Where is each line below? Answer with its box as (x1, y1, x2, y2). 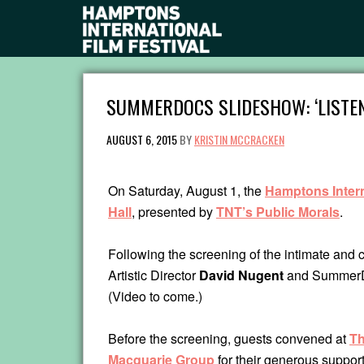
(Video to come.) (108, 287, 202, 306)
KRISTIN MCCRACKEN (194, 131, 284, 149)
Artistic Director (108, 266, 199, 285)
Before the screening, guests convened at (108, 329, 349, 349)
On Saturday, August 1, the (108, 181, 265, 201)
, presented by (132, 202, 216, 222)
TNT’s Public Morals (216, 202, 340, 222)
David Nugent (199, 266, 284, 285)
